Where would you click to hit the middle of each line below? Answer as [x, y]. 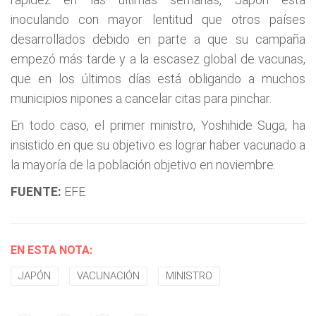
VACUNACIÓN [108, 276]
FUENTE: [36, 192]
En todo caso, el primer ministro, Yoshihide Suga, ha [158, 125]
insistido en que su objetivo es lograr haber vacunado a [158, 145]
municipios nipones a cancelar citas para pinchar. [141, 98]
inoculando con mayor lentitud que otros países [158, 19]
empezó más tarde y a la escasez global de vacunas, [158, 59]
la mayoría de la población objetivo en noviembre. [143, 165]
